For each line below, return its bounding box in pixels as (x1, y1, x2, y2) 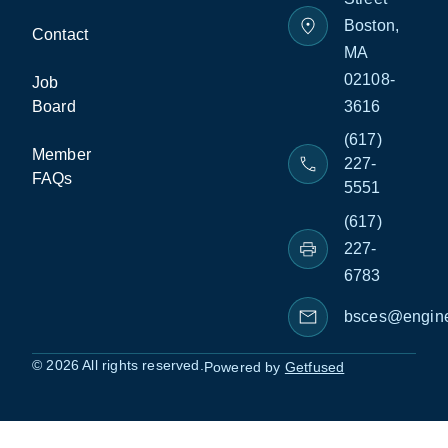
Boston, (344, 17, 400, 34)
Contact (32, 26, 89, 43)
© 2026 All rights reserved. (32, 357, 204, 373)
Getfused (284, 359, 345, 375)
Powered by (203, 359, 285, 375)
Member (32, 146, 91, 163)
